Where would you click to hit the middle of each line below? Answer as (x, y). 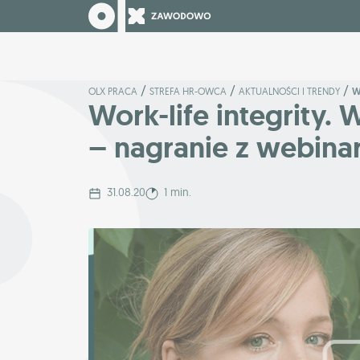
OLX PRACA (113, 91)
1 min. (178, 192)
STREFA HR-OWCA (188, 91)
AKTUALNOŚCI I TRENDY (289, 91)
